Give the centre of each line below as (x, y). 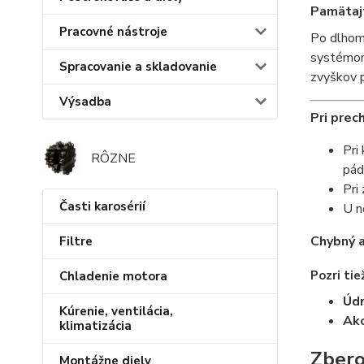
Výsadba (85, 102)
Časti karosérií (102, 207)
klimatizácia (95, 326)
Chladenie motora (113, 277)
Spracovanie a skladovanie (138, 67)
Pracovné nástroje (113, 32)
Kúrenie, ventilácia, (116, 312)
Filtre (76, 242)
